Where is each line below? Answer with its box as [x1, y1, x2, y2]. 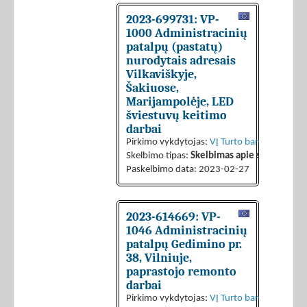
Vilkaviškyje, [126, 67, 197, 82]
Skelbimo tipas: [126, 151, 191, 162]
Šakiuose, [126, 81, 179, 95]
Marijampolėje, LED [126, 95, 234, 109]
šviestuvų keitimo [126, 108, 227, 123]
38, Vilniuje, [126, 251, 192, 265]
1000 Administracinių [126, 26, 247, 40]
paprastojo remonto [126, 265, 236, 279]
